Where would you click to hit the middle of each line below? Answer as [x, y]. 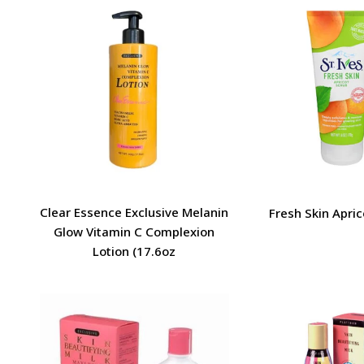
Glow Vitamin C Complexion [134, 231]
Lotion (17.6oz [134, 251]
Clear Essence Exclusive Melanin [134, 212]
